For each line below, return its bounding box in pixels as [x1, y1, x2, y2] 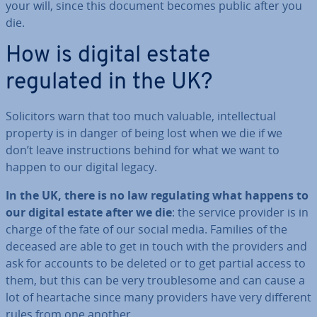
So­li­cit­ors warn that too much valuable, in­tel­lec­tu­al [6, 108, 276, 124]
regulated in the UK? [6, 71, 212, 94]
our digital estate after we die [6, 204, 172, 220]
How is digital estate [6, 45, 210, 67]
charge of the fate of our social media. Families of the [6, 221, 287, 237]
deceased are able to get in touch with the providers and [6, 238, 307, 254]
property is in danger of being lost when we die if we [6, 125, 282, 141]
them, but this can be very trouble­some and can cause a [6, 272, 305, 288]
